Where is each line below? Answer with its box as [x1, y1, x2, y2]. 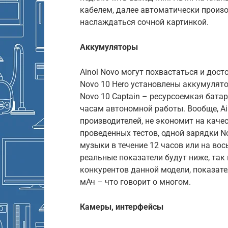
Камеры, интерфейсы [80, 202, 163, 212]
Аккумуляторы [80, 42, 138, 52]
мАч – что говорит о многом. [80, 177, 191, 187]
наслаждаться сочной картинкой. [80, 17, 209, 27]
